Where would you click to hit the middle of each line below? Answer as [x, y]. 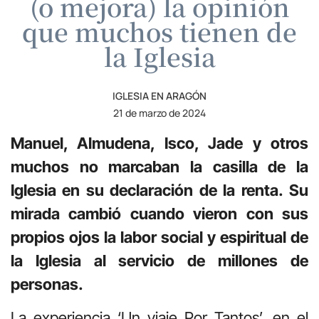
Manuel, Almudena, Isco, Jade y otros [159, 143]
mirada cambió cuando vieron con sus [159, 213]
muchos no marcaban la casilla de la [159, 166]
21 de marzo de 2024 [159, 113]
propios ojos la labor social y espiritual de [159, 237]
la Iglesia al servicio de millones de [159, 260]
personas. [47, 284]
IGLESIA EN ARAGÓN [159, 95]
